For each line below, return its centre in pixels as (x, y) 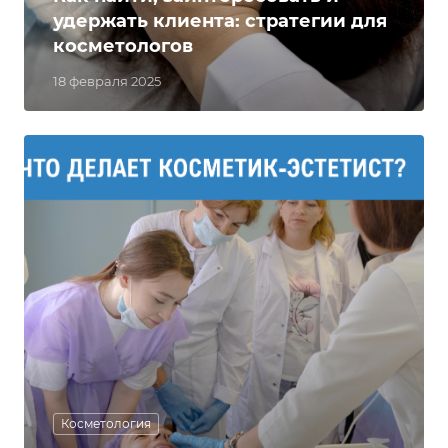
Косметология (106, 423)
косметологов (123, 46)
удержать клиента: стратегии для (220, 21)
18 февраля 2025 (107, 81)
